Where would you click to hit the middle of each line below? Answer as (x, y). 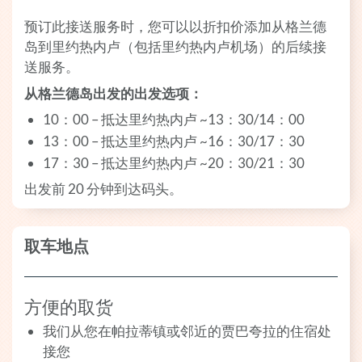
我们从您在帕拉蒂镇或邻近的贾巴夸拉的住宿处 (187, 331)
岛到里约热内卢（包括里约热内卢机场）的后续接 (175, 47)
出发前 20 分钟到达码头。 (103, 189)
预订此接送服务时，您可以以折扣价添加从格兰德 (175, 27)
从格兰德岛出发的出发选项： (114, 93)
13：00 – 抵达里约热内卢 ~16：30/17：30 (174, 141)
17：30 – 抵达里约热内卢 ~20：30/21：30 (174, 162)
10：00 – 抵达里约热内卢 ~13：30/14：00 (174, 120)
